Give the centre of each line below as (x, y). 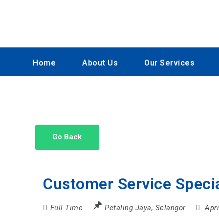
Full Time (66, 208)
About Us (100, 63)
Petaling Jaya (128, 208)
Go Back (67, 137)
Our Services (169, 63)
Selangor (170, 208)
